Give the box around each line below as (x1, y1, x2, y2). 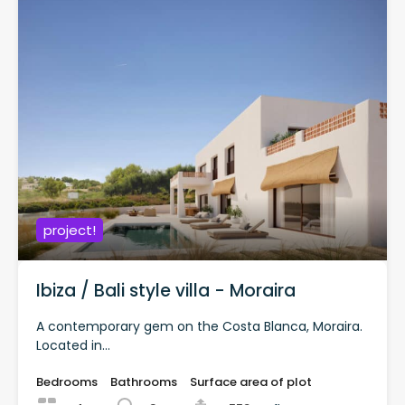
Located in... (36, 335, 110, 354)
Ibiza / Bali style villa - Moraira (36, 278, 296, 303)
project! (43, 220, 96, 240)
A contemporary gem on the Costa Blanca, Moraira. (36, 316, 363, 335)
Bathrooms (110, 372, 177, 391)
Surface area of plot (190, 372, 312, 391)
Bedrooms (36, 372, 98, 391)
